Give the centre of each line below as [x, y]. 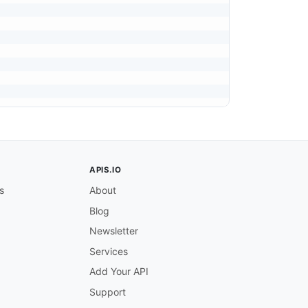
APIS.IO [106, 170]
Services [109, 251]
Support [108, 291]
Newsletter [114, 231]
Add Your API [119, 272]
